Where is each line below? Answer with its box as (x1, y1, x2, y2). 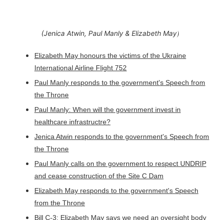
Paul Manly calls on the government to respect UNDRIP (34, 159, 206, 167)
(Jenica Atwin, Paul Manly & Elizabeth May (41, 28, 177, 37)
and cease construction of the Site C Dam (34, 171, 164, 180)
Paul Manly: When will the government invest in (34, 105, 181, 113)
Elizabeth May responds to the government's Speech (34, 186, 198, 194)
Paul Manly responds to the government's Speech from (34, 78, 205, 86)
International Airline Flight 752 (34, 63, 127, 72)
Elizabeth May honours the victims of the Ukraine (34, 51, 186, 59)
